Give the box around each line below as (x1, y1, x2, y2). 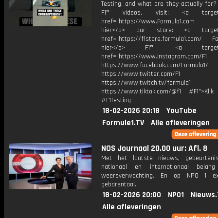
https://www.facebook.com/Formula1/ (101, 61, 208, 70)
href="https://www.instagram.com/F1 (101, 52, 207, 61)
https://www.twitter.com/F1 (101, 70, 180, 78)
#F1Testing (101, 96, 131, 105)
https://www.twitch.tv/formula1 (101, 78, 191, 87)
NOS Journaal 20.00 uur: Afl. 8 (101, 143, 207, 154)
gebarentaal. (101, 180, 136, 189)
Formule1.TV (102, 118, 144, 128)
